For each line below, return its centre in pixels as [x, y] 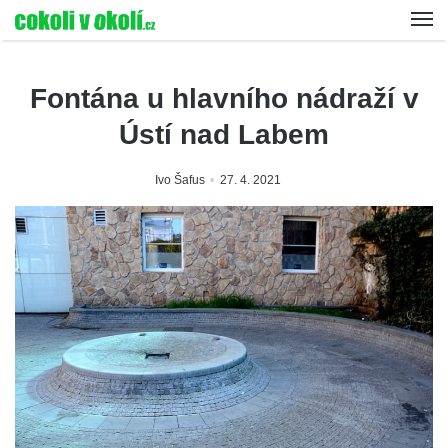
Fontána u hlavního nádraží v [224, 98]
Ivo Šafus [180, 180]
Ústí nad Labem [224, 134]
